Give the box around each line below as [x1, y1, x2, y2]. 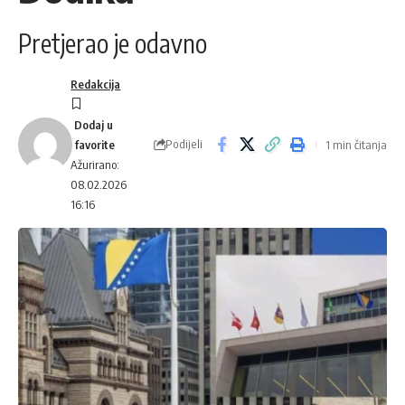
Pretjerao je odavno [18, 27, 207, 60]
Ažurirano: [71, 157, 120, 173]
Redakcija [71, 77, 121, 92]
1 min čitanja [325, 137, 387, 152]
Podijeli [165, 137, 202, 152]
